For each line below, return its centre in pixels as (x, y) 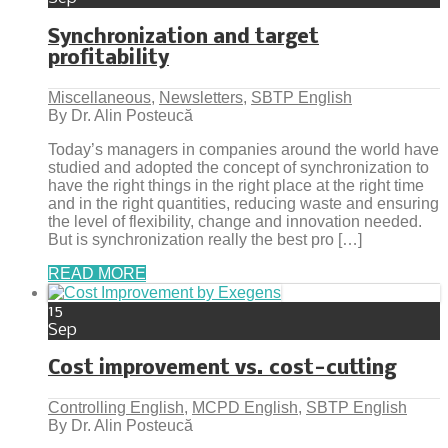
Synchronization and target (183, 38)
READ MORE (97, 273)
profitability (108, 59)
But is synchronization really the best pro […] (205, 239)
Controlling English (116, 408)
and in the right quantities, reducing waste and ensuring (243, 203)
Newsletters (201, 97)
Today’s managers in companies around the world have (243, 149)
